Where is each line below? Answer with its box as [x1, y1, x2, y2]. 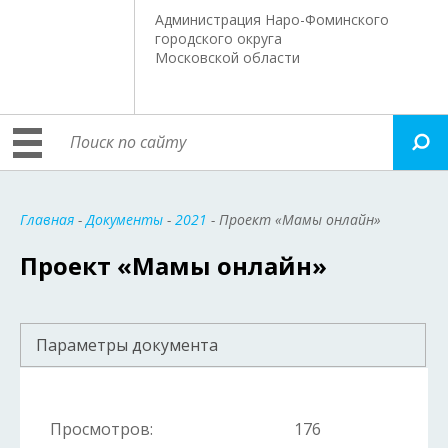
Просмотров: [50, 418, 153, 440]
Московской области [155, 48, 301, 67]
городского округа [155, 29, 283, 48]
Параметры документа [36, 334, 218, 356]
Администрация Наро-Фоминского [155, 10, 390, 29]
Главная [20, 210, 74, 229]
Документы [86, 210, 163, 229]
